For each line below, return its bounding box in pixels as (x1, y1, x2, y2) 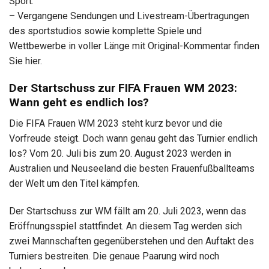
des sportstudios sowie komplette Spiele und (9, 25, 202, 37)
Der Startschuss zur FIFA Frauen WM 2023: (9, 81, 237, 95)
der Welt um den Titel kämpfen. (9, 177, 139, 189)
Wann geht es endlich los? (9, 95, 149, 110)
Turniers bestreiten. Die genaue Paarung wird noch (9, 250, 219, 262)
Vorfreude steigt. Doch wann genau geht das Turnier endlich (9, 132, 258, 144)
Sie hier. (9, 55, 42, 67)
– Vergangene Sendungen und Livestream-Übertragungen (9, 10, 249, 22)
